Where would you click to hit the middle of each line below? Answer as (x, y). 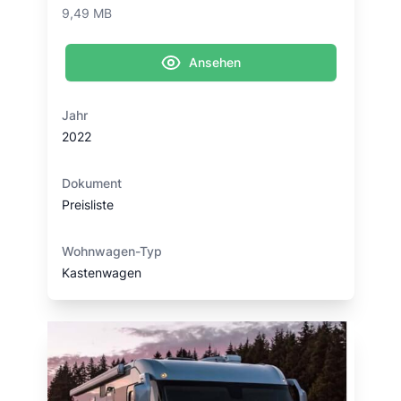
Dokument (91, 183)
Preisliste (87, 205)
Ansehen (215, 62)
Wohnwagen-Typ (111, 251)
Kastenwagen (101, 273)
